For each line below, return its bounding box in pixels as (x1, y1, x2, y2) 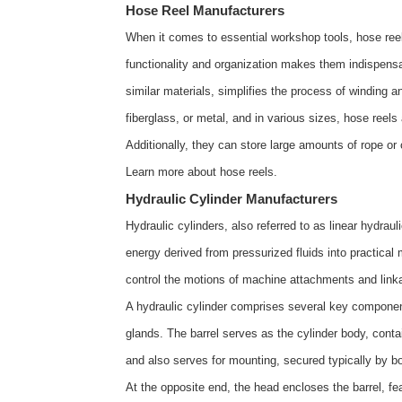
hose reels (220, 165, 274, 179)
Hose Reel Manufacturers (126, 3, 284, 18)
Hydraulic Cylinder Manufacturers (126, 191, 337, 206)
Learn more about (126, 165, 220, 179)
